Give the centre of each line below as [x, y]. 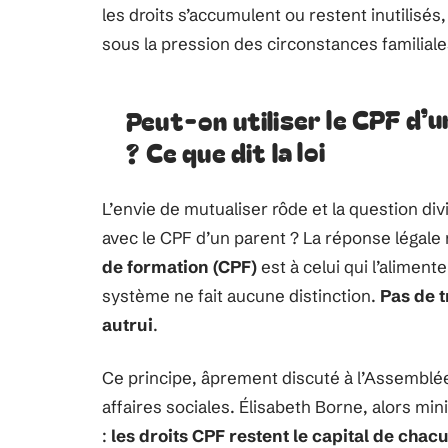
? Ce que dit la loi [225, 151]
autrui [127, 324]
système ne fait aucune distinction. [241, 295]
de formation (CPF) [179, 266]
